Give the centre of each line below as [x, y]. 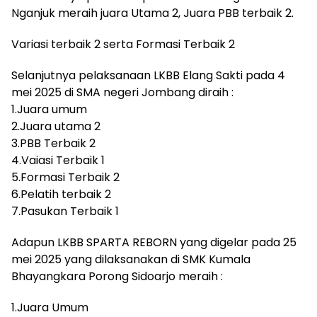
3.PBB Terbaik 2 [53, 144]
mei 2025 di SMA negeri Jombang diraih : [122, 93]
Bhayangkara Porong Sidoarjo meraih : [117, 277]
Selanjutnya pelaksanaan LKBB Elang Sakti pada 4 [148, 76]
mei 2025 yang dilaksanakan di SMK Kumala [131, 260]
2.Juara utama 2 [56, 127]
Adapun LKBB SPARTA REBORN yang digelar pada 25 [154, 243]
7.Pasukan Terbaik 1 [65, 212]
